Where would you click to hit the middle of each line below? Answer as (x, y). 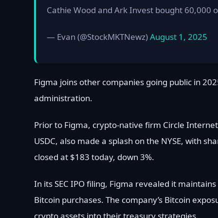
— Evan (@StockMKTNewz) (98, 37)
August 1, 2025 (179, 37)
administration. (63, 98)
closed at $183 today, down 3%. (94, 157)
